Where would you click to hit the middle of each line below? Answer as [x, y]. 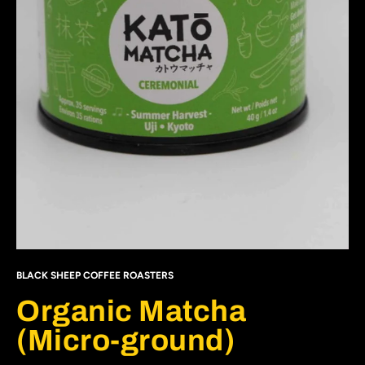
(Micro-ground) [125, 341]
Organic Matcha [131, 311]
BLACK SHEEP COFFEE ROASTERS [95, 275]
